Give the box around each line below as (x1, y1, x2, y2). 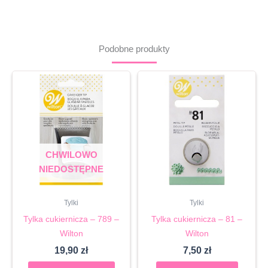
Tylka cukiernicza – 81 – (151, 214, 242, 224)
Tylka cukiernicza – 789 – (23, 214, 119, 224)
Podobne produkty (98, 44, 170, 54)
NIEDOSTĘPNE (39, 164, 103, 174)
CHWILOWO (45, 150, 98, 160)
